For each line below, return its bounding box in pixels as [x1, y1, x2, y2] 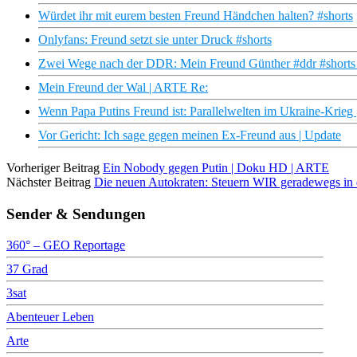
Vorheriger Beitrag [6, 161, 100, 175]
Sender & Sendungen [6, 205, 146, 222]
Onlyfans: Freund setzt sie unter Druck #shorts [38, 33, 272, 47]
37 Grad [6, 261, 48, 276]
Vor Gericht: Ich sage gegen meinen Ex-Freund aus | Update [38, 128, 341, 143]
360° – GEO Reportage [6, 237, 125, 252]
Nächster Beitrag [6, 175, 91, 190]
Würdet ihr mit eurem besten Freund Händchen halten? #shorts [38, 9, 353, 23]
